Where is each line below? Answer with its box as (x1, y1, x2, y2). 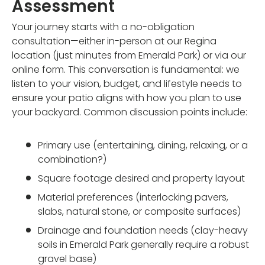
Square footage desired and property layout (38, 171, 245, 185)
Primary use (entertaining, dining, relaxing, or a (38, 138, 248, 152)
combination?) (38, 152, 106, 166)
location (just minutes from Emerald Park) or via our (12, 48, 246, 62)
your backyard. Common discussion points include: (12, 105, 247, 119)
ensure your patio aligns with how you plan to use (12, 91, 241, 105)
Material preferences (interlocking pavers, (38, 190, 228, 204)
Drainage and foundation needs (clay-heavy (38, 223, 248, 237)
